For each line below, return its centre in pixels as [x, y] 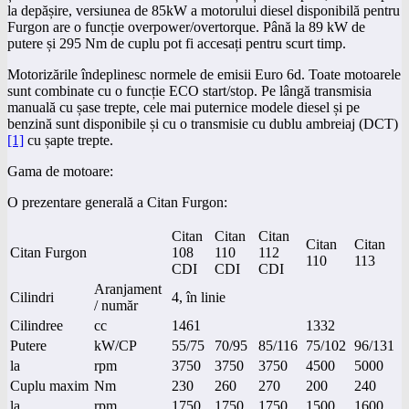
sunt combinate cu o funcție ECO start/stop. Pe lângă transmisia [189, 90]
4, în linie [199, 297]
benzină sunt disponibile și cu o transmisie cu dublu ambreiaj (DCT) [203, 123]
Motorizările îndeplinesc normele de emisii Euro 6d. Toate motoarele [204, 74]
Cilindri [32, 297]
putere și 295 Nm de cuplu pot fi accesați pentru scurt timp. [177, 43]
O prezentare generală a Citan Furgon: [117, 202]
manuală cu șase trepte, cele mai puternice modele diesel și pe [184, 107]
